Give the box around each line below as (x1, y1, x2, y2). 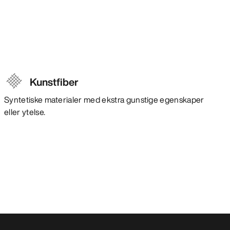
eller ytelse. (4, 105, 46, 118)
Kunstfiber (30, 74, 79, 89)
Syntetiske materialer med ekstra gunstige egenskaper (4, 93, 204, 106)
